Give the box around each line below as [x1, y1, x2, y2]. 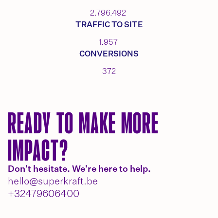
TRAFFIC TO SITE [75, 21, 143, 29]
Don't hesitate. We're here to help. [8, 165, 151, 174]
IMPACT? [8, 137, 69, 163]
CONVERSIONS [79, 51, 139, 58]
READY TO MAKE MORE [8, 109, 159, 136]
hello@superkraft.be [8, 177, 98, 186]
